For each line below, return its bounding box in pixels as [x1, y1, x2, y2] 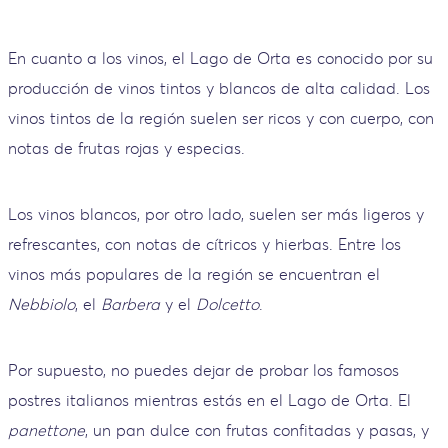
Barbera [101, 294, 160, 315]
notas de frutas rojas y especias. [8, 138, 250, 159]
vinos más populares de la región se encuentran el [8, 264, 380, 285]
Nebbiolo [8, 294, 75, 315]
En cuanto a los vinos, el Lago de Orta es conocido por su [8, 48, 433, 69]
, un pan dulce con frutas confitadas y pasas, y [85, 420, 429, 441]
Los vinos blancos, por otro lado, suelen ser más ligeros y [8, 204, 424, 225]
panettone [8, 420, 85, 441]
